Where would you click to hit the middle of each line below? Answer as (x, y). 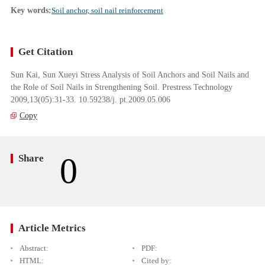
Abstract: (34, 248)
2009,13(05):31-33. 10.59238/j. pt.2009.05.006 (90, 99)
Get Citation (46, 51)
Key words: (31, 11)
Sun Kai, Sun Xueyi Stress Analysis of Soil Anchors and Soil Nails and (130, 74)
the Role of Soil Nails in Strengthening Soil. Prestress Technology (121, 87)
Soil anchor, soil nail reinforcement (107, 11)
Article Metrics (52, 228)
